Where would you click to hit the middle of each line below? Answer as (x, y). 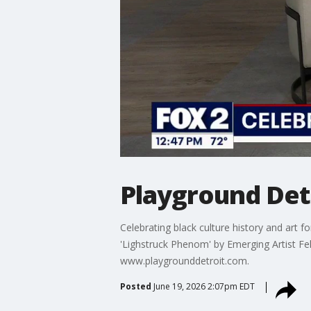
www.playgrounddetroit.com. (184, 260)
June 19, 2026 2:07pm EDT (204, 286)
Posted (135, 286)
